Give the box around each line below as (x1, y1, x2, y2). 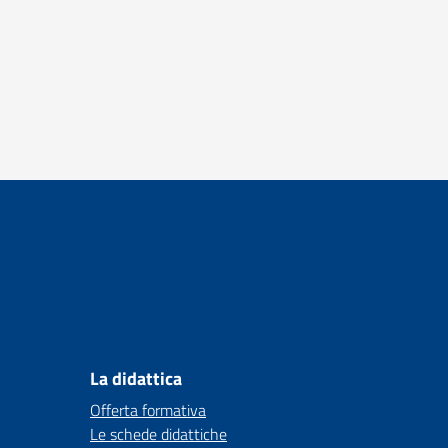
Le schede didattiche (90, 422, 227, 446)
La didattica (90, 365, 182, 392)
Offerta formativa (90, 398, 206, 422)
